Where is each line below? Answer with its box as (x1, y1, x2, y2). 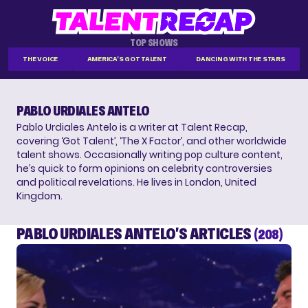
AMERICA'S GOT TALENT (87, 55, 167, 63)
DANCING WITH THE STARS (196, 55, 285, 63)
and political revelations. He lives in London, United (16, 175, 256, 190)
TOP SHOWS (130, 37, 178, 49)
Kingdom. (16, 189, 63, 203)
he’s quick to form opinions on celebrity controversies (16, 162, 272, 176)
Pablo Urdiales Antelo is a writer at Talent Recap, (16, 120, 247, 135)
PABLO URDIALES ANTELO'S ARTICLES (16, 224, 254, 243)
